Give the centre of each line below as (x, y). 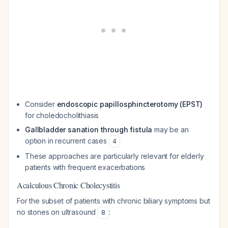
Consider (41, 104)
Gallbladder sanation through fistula (89, 130)
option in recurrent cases (67, 141)
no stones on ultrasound (58, 212)
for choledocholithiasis (62, 115)
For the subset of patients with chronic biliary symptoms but (113, 201)
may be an (170, 130)
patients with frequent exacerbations (85, 167)
